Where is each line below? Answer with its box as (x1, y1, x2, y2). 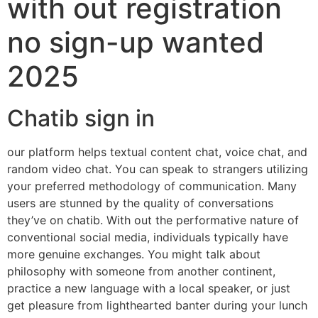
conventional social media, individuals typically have (7, 230, 288, 244)
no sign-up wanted (7, 25, 264, 60)
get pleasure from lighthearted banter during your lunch (7, 298, 307, 312)
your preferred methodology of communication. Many (7, 179, 297, 193)
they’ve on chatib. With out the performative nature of (7, 213, 299, 227)
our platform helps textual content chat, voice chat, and (7, 145, 307, 159)
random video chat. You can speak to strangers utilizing (7, 162, 308, 176)
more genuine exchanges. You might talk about (7, 247, 261, 261)
